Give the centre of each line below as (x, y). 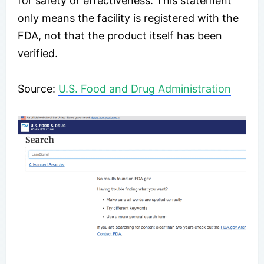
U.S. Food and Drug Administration (145, 88)
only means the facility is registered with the (128, 18)
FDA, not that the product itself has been (120, 35)
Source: (38, 88)
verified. (38, 53)
